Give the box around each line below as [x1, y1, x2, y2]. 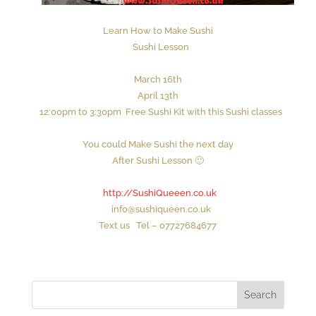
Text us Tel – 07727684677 [99, 219, 217, 231]
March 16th [133, 73, 182, 85]
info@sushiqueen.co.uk [104, 203, 211, 214]
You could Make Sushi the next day [82, 138, 233, 150]
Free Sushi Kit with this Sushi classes [121, 106, 283, 117]
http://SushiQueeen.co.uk [101, 187, 219, 198]
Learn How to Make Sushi [102, 25, 213, 36]
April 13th [137, 90, 178, 101]
